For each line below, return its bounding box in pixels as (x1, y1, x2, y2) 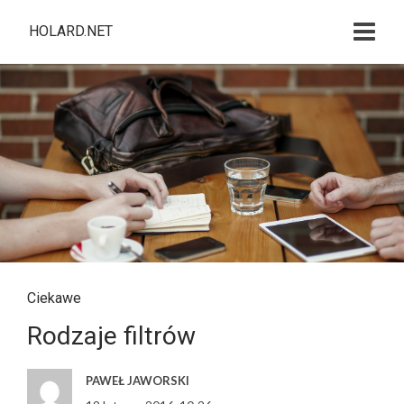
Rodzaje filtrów (27, 321, 196, 351)
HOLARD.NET (29, 23, 113, 40)
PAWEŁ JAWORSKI (86, 373, 189, 388)
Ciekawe (27, 289, 81, 307)
